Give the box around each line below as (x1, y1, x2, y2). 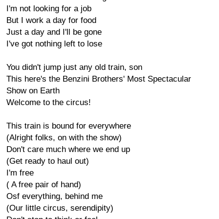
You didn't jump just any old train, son (6, 63, 142, 72)
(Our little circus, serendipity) (6, 203, 113, 213)
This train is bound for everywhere (6, 121, 131, 131)
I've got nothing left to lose (6, 39, 102, 48)
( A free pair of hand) (6, 180, 81, 189)
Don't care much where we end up (6, 145, 130, 154)
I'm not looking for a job (6, 4, 91, 13)
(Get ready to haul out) (6, 156, 89, 166)
